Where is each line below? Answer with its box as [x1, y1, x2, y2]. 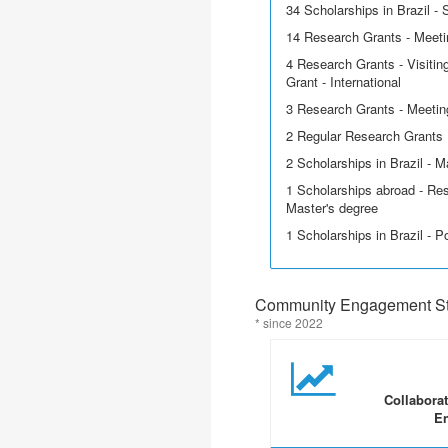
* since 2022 [255, 314, 323, 331]
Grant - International [286, 72, 401, 91]
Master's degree [286, 198, 378, 217]
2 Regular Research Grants [286, 126, 443, 145]
